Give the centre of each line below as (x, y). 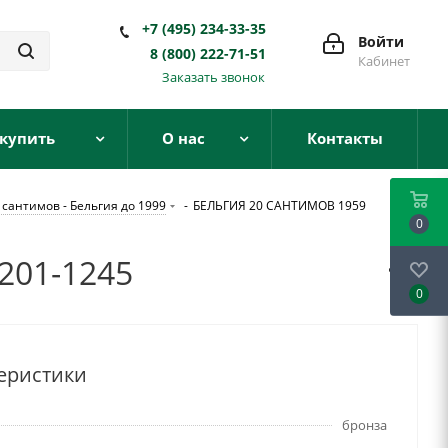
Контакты (344, 138)
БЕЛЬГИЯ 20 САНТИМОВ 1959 (279, 205)
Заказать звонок (213, 77)
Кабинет (384, 61)
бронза (364, 425)
